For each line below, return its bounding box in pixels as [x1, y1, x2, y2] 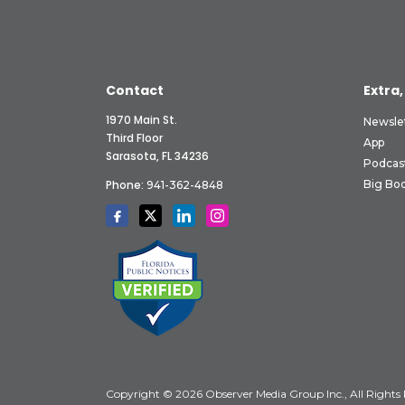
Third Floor [106, 129, 163, 146]
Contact [106, 80, 164, 99]
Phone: [106, 176, 146, 193]
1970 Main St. [106, 111, 177, 127]
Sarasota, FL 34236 [106, 147, 209, 164]
